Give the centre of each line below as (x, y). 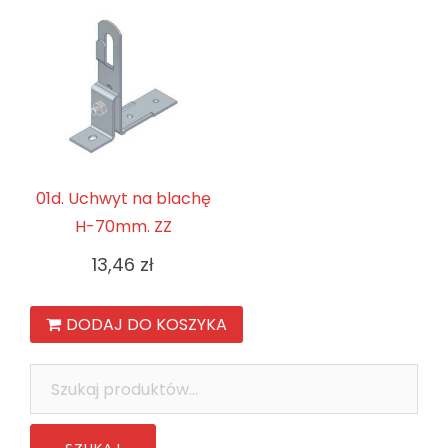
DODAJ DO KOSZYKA (146, 325)
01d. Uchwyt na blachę (123, 199)
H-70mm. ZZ (123, 227)
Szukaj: (54, 377)
